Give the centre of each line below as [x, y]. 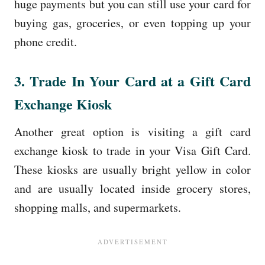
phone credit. [46, 41]
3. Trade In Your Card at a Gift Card [132, 80]
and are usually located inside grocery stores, [132, 188]
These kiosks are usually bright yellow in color [132, 169]
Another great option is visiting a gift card [132, 131]
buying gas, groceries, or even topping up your [132, 22]
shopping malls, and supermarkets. [98, 207]
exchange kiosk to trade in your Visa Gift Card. [132, 150]
